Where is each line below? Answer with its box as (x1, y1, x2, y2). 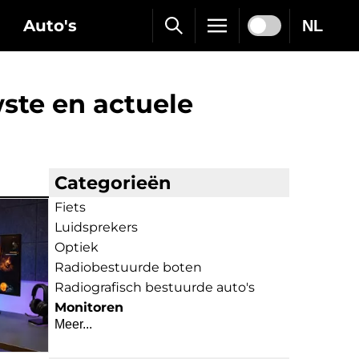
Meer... (54, 317, 92, 331)
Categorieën (54, 171, 171, 194)
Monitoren (54, 300, 123, 315)
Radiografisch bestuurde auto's (54, 280, 255, 295)
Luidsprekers (54, 220, 138, 235)
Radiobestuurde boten (54, 260, 202, 275)
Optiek (54, 240, 99, 255)
